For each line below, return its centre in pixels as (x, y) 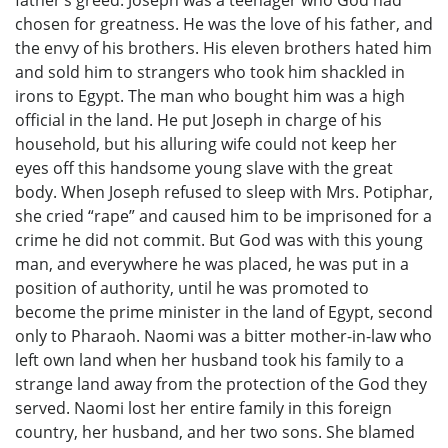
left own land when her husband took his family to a (209, 359)
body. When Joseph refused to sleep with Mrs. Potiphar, (224, 191)
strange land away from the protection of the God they (221, 383)
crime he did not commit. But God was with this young (219, 239)
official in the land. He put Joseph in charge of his (198, 119)
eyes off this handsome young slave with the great (204, 167)
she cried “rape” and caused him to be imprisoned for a (223, 215)
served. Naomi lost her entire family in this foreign (203, 407)
